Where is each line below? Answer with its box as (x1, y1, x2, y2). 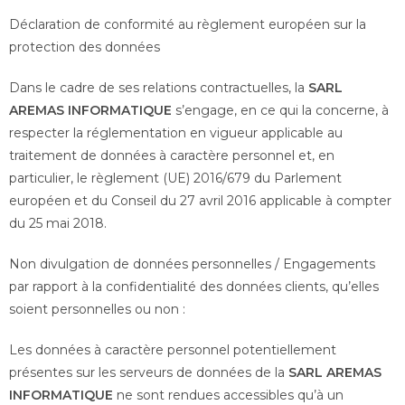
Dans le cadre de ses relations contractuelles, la (9, 80, 305, 96)
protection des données (9, 39, 160, 55)
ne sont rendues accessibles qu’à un (113, 387, 344, 403)
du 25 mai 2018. (9, 215, 107, 231)
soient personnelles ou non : (9, 301, 185, 317)
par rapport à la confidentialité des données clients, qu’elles (9, 278, 379, 295)
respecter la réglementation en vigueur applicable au (9, 125, 343, 141)
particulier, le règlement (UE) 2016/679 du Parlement (9, 170, 342, 186)
